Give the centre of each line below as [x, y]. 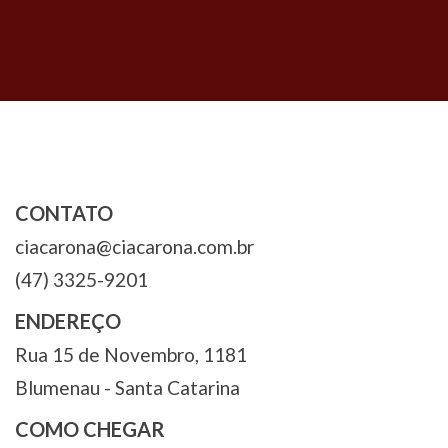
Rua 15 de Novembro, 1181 [131, 355]
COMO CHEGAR [90, 429]
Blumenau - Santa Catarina [127, 388]
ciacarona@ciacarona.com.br [134, 247]
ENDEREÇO [68, 321]
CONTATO [64, 213]
